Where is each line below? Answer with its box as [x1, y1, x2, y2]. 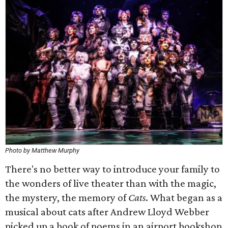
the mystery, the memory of [5, 191, 128, 204]
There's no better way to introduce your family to [5, 163, 220, 175]
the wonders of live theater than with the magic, [5, 177, 216, 189]
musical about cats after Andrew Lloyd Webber [5, 206, 209, 218]
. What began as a [146, 191, 222, 204]
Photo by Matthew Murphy [5, 147, 79, 154]
